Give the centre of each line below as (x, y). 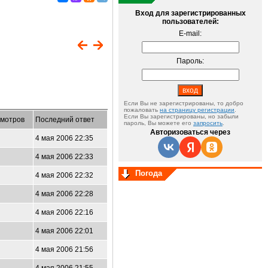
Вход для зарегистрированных (190, 13)
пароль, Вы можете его (159, 123)
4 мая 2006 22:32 (64, 175)
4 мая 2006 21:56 (64, 249)
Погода (149, 173)
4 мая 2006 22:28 (64, 194)
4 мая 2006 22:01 (64, 231)
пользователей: (190, 22)
